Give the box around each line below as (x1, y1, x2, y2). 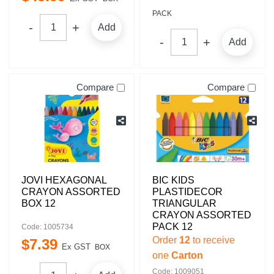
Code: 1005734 (21, 223, 73, 231)
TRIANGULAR (152, 198, 217, 209)
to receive (190, 235, 235, 245)
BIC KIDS (152, 175, 194, 185)
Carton (169, 250, 203, 261)
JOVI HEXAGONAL (21, 175, 106, 185)
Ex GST (62, 242, 91, 251)
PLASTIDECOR (152, 187, 223, 197)
